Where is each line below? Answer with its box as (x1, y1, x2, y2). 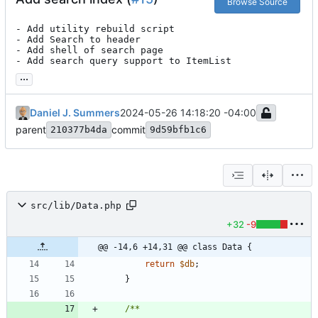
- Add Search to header (16, 34, 141, 45)
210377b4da (50, 124, 107, 136)
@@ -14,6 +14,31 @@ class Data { (98, 242, 252, 253)
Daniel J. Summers (30, 106, 120, 119)
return (145, 259, 175, 270)
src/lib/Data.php (31, 199, 121, 211)
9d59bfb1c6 (150, 124, 207, 136)
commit (111, 124, 146, 136)
